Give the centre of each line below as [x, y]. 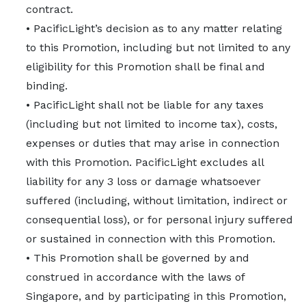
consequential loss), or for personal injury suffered [159, 220]
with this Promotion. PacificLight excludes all [145, 162]
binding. [47, 86]
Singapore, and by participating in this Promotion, [156, 296]
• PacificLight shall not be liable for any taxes [145, 105]
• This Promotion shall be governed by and [138, 258]
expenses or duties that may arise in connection [153, 143]
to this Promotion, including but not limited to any [158, 47]
